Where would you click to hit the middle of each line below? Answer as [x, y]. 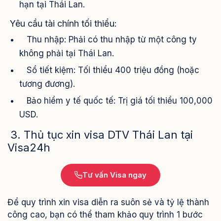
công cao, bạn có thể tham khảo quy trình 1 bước [105, 215]
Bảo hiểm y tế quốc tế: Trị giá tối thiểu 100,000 [116, 101]
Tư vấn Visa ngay [114, 175]
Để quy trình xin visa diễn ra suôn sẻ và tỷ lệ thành [108, 203]
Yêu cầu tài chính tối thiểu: [62, 24]
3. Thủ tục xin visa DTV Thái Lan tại [100, 135]
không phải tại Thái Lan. [67, 54]
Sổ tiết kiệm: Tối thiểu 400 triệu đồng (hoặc [109, 70]
